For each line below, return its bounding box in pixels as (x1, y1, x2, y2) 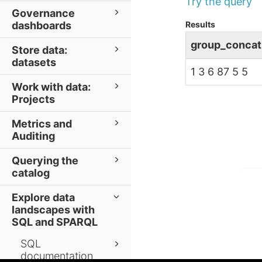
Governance (12, 7, 75, 19)
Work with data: (12, 81, 91, 93)
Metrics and (12, 118, 72, 130)
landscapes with (12, 204, 95, 216)
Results (185, 19, 216, 29)
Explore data (12, 191, 75, 204)
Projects (12, 93, 55, 105)
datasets (12, 56, 56, 68)
